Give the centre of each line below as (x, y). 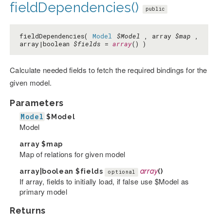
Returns (28, 211)
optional (122, 172)
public (155, 9)
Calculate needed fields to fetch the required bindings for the (109, 70)
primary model (43, 192)
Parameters (37, 103)
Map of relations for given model (73, 154)
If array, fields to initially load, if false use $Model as (104, 182)
